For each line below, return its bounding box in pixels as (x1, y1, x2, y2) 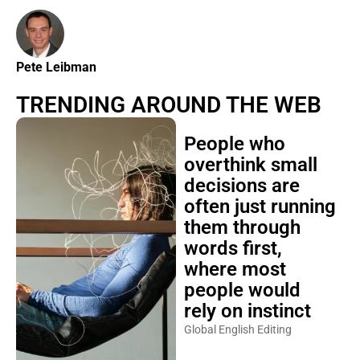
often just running (183, 195, 336, 218)
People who (183, 133, 285, 155)
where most (183, 258, 286, 280)
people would (183, 279, 301, 301)
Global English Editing (183, 323, 292, 336)
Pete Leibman (16, 59, 96, 75)
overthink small (183, 153, 317, 176)
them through (183, 216, 301, 239)
